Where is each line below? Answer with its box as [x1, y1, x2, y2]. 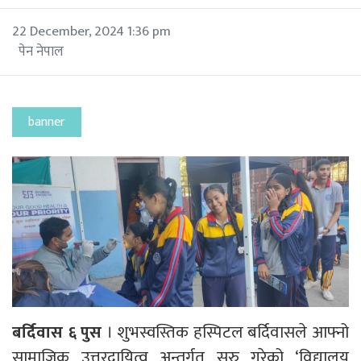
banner [28, 110, 65, 133]
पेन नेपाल [19, 39, 64, 63]
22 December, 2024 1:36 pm [12, 19, 171, 43]
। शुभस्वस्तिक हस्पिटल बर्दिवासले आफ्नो [102, 318, 350, 347]
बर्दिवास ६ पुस [12, 318, 102, 347]
